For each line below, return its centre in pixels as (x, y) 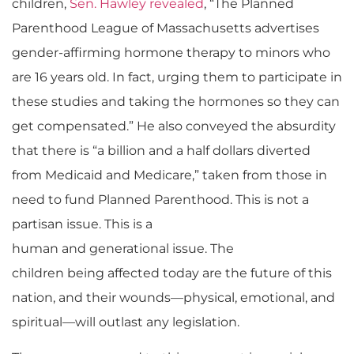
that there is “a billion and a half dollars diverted (161, 150)
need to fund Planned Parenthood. (122, 199)
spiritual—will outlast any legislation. (126, 322)
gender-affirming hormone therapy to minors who (171, 52)
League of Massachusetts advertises (205, 28)
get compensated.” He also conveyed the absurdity (174, 126)
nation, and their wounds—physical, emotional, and (173, 297)
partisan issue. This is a (82, 224)
